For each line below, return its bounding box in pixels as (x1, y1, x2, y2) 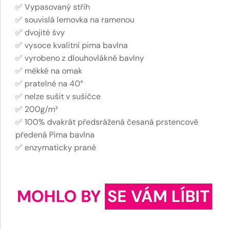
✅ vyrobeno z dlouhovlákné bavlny (15, 52, 144, 63)
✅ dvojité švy (15, 27, 65, 38)
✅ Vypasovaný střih (15, 1, 90, 12)
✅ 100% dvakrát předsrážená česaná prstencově (15, 116, 198, 127)
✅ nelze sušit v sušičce (15, 90, 101, 102)
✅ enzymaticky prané (15, 142, 96, 153)
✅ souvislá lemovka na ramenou (15, 14, 134, 25)
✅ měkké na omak (15, 65, 82, 76)
